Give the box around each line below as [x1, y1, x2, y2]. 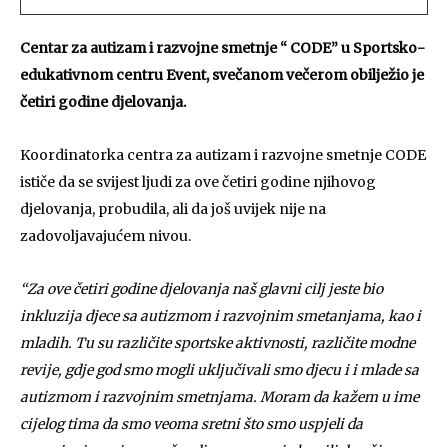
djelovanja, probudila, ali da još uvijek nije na [20, 200, 326, 218]
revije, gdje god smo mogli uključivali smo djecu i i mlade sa [20, 361, 419, 379]
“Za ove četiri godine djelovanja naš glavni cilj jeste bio [20, 280, 383, 298]
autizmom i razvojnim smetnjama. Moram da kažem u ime [20, 388, 419, 406]
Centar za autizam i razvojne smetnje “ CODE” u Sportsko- [20, 39, 425, 57]
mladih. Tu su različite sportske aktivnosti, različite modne [20, 334, 415, 352]
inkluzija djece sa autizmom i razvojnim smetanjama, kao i [20, 307, 421, 325]
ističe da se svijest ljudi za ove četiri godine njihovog [20, 173, 376, 191]
